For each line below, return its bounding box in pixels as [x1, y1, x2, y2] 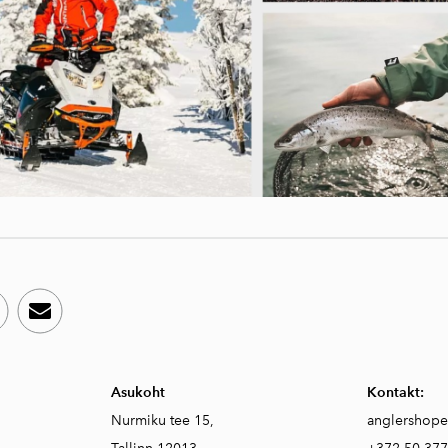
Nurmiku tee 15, [110, 412, 218, 430]
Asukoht [110, 384, 165, 402]
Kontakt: [367, 384, 424, 402]
